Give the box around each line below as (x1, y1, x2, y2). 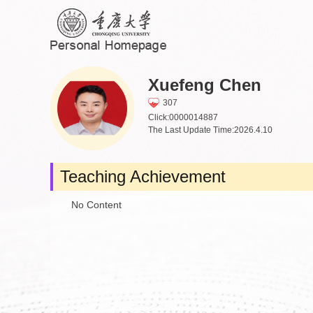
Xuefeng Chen (148, 75, 261, 94)
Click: (148, 112, 169, 122)
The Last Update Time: (148, 124, 234, 135)
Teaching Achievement (60, 167, 226, 186)
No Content (71, 199, 122, 210)
